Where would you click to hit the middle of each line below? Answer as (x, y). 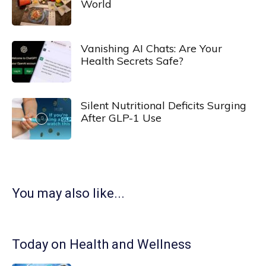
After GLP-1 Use (121, 118)
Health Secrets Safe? (132, 61)
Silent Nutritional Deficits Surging (164, 105)
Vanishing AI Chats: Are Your (151, 48)
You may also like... (68, 193)
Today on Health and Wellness (102, 244)
